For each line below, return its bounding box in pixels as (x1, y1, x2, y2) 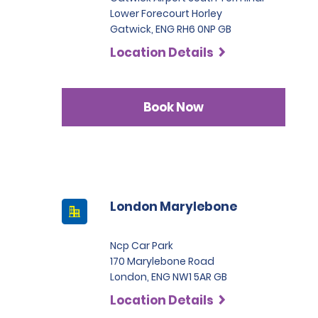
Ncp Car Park (110, 238, 173, 253)
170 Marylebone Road (110, 254, 214, 268)
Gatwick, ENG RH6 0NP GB (110, 22, 231, 36)
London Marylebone (110, 198, 237, 215)
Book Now (143, 98, 204, 116)
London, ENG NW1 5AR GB (110, 270, 227, 284)
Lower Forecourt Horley (110, 6, 222, 21)
